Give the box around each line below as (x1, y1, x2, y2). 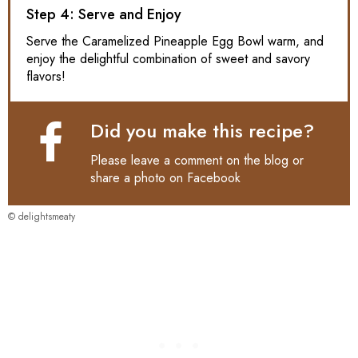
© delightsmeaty (8, 209, 75, 225)
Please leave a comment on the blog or (90, 151, 304, 170)
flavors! (26, 67, 66, 86)
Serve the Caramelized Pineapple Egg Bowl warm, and (26, 32, 324, 51)
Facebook (187, 169, 241, 188)
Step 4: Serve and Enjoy (26, 4, 181, 26)
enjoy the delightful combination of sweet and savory (26, 50, 310, 69)
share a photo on (90, 169, 187, 188)
